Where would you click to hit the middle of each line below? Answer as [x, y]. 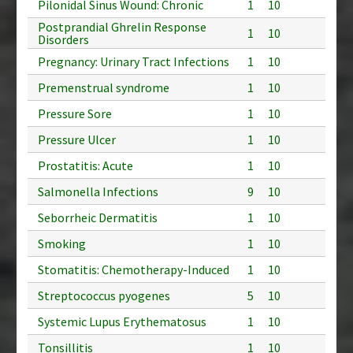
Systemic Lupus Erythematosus [122, 321]
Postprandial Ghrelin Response [122, 26]
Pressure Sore [75, 113]
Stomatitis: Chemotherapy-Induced [134, 269]
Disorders [63, 39]
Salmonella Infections [98, 191]
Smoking [62, 243]
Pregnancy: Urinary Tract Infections [134, 61]
